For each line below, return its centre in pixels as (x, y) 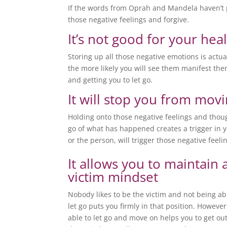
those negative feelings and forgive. (129, 20)
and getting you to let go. (110, 80)
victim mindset (113, 177)
